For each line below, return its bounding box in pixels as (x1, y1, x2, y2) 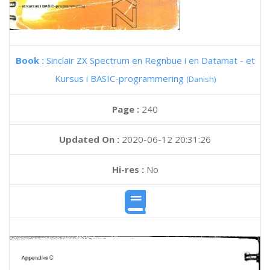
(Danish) (186, 74, 216, 84)
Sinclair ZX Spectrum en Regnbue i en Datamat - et (46, 54, 255, 66)
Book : (15, 54, 46, 66)
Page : (112, 103, 142, 115)
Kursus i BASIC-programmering (54, 72, 186, 84)
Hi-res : (111, 163, 144, 175)
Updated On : (59, 133, 119, 145)
